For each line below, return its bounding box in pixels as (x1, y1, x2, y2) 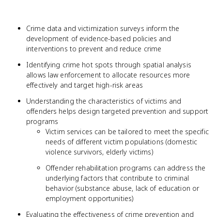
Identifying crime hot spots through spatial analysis (26, 60, 191, 69)
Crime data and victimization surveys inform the (26, 24, 180, 33)
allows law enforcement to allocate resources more (26, 70, 190, 79)
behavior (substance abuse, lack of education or (46, 184, 200, 193)
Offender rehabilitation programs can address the (46, 163, 206, 172)
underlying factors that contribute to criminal (46, 173, 189, 183)
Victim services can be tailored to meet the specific (46, 127, 209, 136)
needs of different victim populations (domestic (46, 137, 198, 146)
